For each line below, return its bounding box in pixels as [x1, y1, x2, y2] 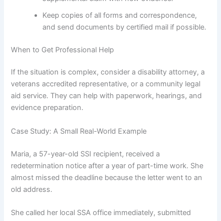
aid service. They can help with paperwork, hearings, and [11, 91, 202, 101]
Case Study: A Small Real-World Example [11, 126, 147, 136]
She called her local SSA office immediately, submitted [11, 208, 191, 217]
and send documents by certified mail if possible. [42, 22, 207, 32]
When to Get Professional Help [11, 45, 114, 54]
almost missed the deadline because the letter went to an [11, 173, 203, 182]
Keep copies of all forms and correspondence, [42, 10, 197, 20]
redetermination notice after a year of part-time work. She [11, 161, 204, 170]
